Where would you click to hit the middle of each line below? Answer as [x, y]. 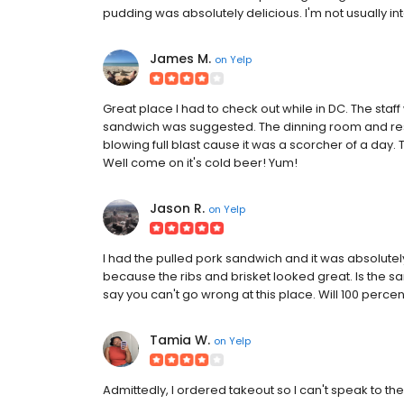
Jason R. [177, 208]
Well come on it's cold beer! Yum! [200, 163]
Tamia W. [180, 340]
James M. [180, 59]
